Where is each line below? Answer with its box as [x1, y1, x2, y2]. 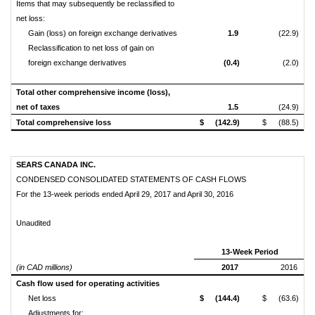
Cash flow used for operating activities [16, 279, 160, 288]
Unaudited [16, 219, 51, 227]
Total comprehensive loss [16, 118, 111, 127]
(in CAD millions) [16, 263, 72, 271]
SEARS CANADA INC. [16, 160, 96, 169]
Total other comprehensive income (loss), [16, 88, 170, 96]
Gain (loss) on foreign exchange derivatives [28, 29, 177, 37]
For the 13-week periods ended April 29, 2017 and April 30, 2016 [16, 190, 233, 198]
